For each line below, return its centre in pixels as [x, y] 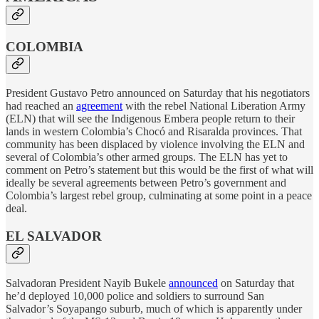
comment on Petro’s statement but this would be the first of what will [159, 170]
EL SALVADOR [54, 236]
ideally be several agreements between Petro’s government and [146, 183]
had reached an [41, 106]
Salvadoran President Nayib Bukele [87, 283]
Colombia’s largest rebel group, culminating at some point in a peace [159, 196]
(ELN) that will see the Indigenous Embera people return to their [150, 119]
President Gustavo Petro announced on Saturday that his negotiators [158, 93]
